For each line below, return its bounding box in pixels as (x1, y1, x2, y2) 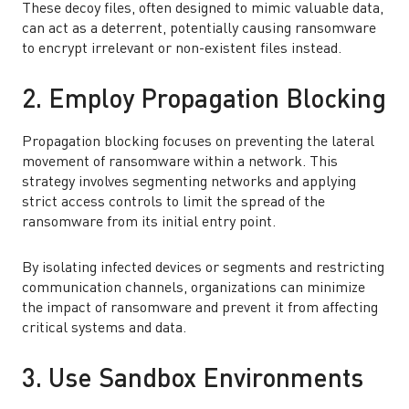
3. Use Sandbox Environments (22, 368, 363, 393)
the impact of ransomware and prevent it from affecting (22, 301, 378, 316)
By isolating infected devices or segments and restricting (22, 261, 384, 276)
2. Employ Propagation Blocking (22, 89, 386, 114)
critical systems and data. (22, 321, 186, 336)
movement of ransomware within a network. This (22, 155, 338, 170)
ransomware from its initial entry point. (22, 215, 276, 230)
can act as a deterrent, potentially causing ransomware (22, 22, 376, 37)
